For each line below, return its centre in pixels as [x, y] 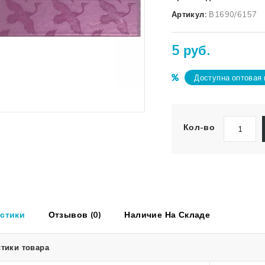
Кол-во [199, 127]
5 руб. [191, 50]
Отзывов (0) [75, 215]
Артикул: [190, 14]
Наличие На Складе [167, 215]
